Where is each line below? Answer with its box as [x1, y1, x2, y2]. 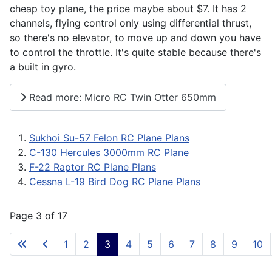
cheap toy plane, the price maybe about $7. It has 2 [10, 2, 246, 15]
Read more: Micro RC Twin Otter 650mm [26, 91, 216, 104]
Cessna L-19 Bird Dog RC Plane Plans [29, 175, 200, 188]
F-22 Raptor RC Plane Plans [29, 160, 156, 173]
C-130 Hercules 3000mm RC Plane [29, 146, 189, 158]
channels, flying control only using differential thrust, [10, 16, 251, 29]
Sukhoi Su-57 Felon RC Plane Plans [29, 131, 189, 144]
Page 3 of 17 [10, 209, 67, 222]
